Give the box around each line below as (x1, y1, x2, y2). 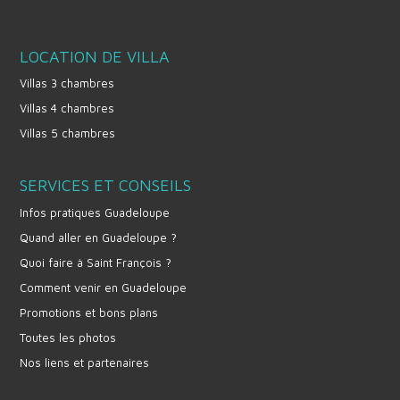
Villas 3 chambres (20, 76, 114, 90)
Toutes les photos (20, 330, 116, 345)
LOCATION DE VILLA (20, 47, 170, 66)
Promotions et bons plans (20, 305, 158, 320)
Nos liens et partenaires (20, 355, 149, 370)
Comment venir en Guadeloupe (20, 280, 187, 295)
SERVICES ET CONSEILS (20, 176, 191, 195)
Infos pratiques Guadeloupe (20, 205, 170, 220)
